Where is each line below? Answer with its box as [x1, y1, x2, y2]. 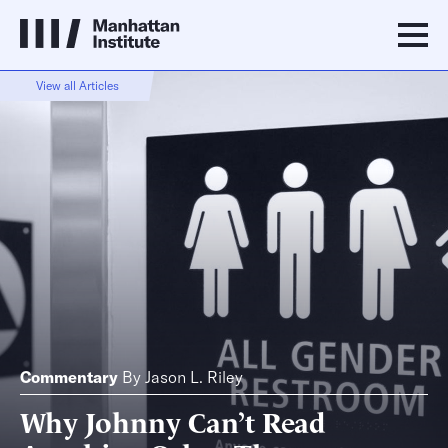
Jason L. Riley [145, 367, 243, 387]
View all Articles [35, 78, 119, 93]
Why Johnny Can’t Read [20, 401, 325, 440]
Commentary [20, 367, 118, 387]
